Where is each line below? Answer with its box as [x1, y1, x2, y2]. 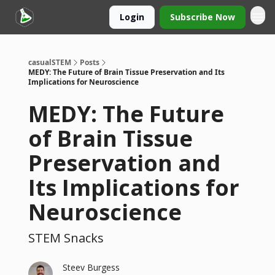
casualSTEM [28, 57, 71, 68]
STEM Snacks [28, 230, 104, 246]
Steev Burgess [63, 261, 120, 273]
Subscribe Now [170, 11, 235, 23]
